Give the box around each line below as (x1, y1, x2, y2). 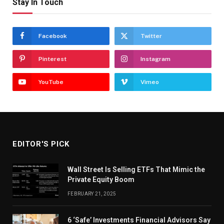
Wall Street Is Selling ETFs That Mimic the (67, 165, 205, 173)
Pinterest (38, 55, 66, 62)
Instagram (140, 55, 170, 62)
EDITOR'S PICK (12, 139, 69, 148)
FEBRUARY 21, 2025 (67, 190, 116, 196)
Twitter (140, 32, 162, 39)
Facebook (38, 32, 67, 39)
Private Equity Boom (67, 175, 134, 183)
